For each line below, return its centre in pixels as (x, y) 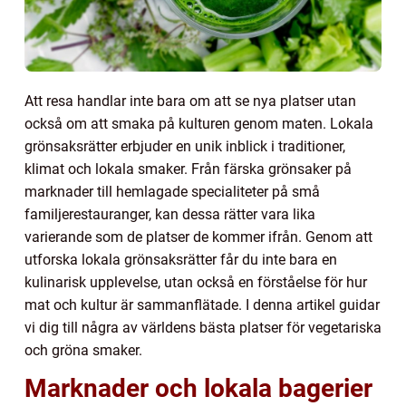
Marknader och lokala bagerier (198, 388)
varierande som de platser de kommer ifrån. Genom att (198, 237)
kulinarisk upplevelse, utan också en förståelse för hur (196, 282)
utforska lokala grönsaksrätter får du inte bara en (181, 259)
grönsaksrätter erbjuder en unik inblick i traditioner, (185, 146)
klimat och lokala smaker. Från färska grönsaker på (188, 169)
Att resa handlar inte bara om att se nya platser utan (190, 101)
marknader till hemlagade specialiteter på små (172, 191)
